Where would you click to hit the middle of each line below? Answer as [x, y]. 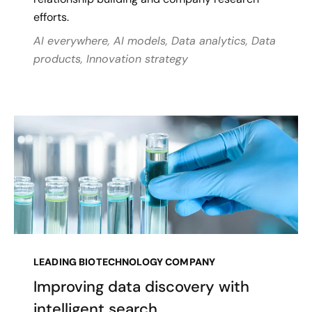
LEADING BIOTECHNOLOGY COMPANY [125, 262]
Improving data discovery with [141, 287]
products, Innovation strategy [111, 59]
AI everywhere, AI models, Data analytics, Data [155, 41]
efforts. [51, 17]
